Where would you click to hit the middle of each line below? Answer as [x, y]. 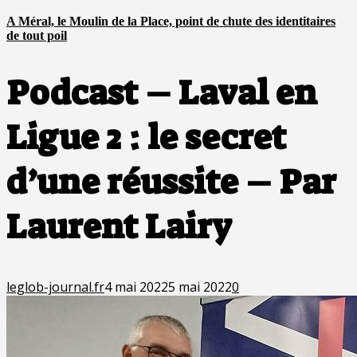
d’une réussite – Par [171, 183]
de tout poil [37, 35]
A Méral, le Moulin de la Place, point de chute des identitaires [171, 21]
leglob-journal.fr [55, 286]
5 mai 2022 [200, 286]
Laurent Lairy [119, 228]
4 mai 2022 [136, 286]
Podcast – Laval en [162, 94]
